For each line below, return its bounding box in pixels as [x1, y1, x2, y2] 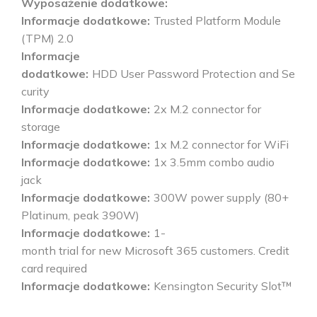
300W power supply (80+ [154, 190, 289, 205]
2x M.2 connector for [154, 102, 261, 117]
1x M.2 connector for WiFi [154, 137, 289, 152]
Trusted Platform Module [154, 13, 281, 28]
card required [21, 261, 87, 276]
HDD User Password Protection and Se [92, 67, 295, 81]
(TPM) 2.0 [21, 31, 74, 46]
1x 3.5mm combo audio [154, 155, 275, 170]
